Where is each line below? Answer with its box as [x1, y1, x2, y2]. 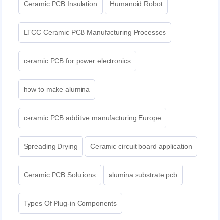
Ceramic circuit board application [90, 142, 192, 151]
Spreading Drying [24, 142, 78, 151]
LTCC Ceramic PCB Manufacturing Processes [24, 28, 166, 37]
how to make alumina [24, 85, 90, 94]
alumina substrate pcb [109, 171, 178, 179]
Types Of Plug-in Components [24, 199, 117, 208]
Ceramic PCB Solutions [24, 171, 96, 179]
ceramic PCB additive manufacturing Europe [24, 114, 162, 122]
